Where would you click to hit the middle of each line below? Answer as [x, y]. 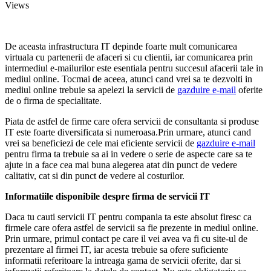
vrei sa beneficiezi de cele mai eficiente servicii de [101, 143]
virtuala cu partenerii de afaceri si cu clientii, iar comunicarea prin [129, 57]
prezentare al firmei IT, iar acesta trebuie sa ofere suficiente [116, 249]
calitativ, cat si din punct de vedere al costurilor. [95, 175]
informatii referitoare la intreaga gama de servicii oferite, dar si [123, 260]
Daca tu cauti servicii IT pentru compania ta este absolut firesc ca [128, 217]
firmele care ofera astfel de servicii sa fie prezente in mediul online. [132, 227]
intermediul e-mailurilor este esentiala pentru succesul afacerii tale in [134, 68]
